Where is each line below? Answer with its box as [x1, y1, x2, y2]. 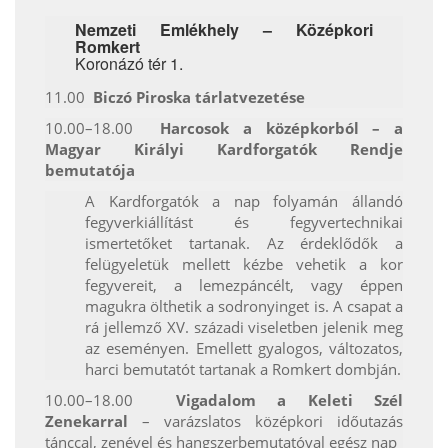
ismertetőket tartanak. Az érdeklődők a [85, 233, 403, 254]
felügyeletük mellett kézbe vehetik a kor [85, 254, 403, 275]
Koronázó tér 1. [75, 52, 183, 76]
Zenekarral [45, 411, 128, 432]
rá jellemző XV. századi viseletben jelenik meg [85, 317, 403, 338]
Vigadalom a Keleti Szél [175, 390, 404, 411]
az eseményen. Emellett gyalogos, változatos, [85, 338, 403, 359]
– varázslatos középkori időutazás [128, 411, 403, 432]
